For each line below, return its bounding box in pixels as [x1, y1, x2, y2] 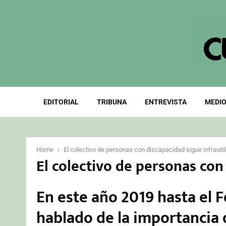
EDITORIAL [43, 98, 79, 106]
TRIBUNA [96, 98, 127, 106]
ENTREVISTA [144, 98, 187, 106]
